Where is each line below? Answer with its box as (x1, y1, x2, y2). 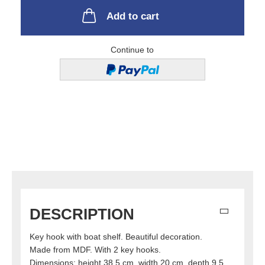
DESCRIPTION (30, 205, 134, 224)
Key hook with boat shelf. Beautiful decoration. (30, 232, 202, 242)
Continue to (111, 45, 154, 54)
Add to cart (106, 11, 159, 22)
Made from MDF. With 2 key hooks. (30, 245, 161, 255)
